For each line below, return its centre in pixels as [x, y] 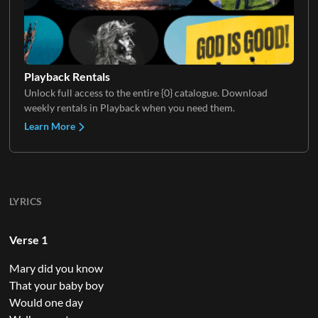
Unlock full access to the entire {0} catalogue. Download [146, 92]
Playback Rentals [67, 76]
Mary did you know [56, 268]
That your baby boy [56, 285]
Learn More [50, 126]
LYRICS [26, 201]
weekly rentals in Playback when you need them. [129, 107]
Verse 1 [28, 239]
